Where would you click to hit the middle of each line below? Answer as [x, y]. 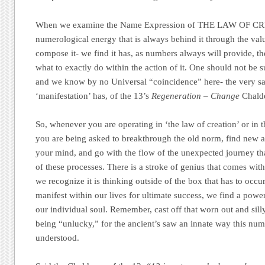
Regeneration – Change [196, 96]
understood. [58, 238]
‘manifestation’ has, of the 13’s [94, 96]
